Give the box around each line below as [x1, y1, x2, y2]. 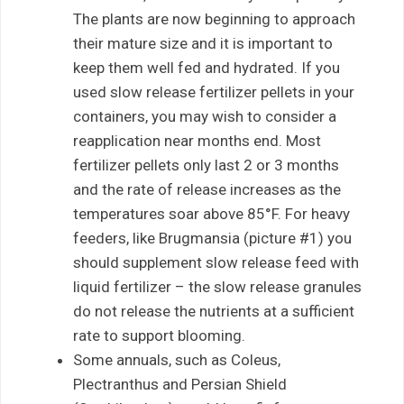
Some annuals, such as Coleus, [73, 350, 280, 369]
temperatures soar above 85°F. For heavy [73, 204, 350, 223]
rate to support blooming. [73, 326, 245, 344]
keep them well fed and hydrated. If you [73, 58, 340, 77]
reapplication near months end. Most [73, 131, 321, 150]
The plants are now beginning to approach [73, 9, 355, 28]
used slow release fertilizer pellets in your [73, 82, 354, 101]
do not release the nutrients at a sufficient [73, 301, 354, 320]
